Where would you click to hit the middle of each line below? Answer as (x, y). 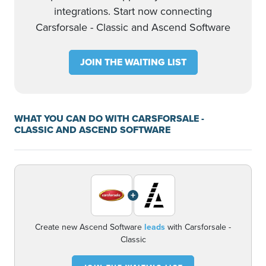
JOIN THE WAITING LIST (133, 62)
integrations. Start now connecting (133, 11)
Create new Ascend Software (90, 227)
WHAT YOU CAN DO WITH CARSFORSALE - (109, 118)
